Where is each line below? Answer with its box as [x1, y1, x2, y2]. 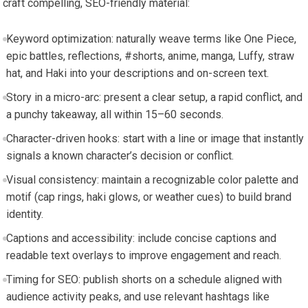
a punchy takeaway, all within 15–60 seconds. [5, 107, 223, 121]
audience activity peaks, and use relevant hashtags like [5, 289, 269, 303]
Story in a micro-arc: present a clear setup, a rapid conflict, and [5, 90, 302, 104]
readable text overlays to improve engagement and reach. [5, 248, 281, 262]
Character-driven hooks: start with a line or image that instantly [5, 131, 304, 145]
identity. [5, 207, 43, 221]
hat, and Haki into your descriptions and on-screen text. [5, 66, 269, 80]
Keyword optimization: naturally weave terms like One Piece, [5, 32, 296, 45]
